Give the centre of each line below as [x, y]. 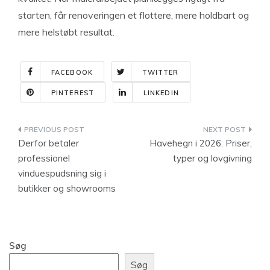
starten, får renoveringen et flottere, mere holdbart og [133, 15]
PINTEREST [73, 93]
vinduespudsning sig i [62, 173]
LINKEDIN [161, 93]
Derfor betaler [49, 143]
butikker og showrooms [67, 188]
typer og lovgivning [212, 158]
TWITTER [160, 72]
